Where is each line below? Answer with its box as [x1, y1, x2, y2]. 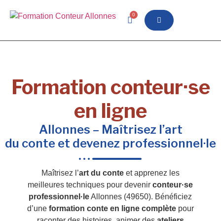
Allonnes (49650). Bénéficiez [89, 192, 192, 201]
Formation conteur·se [11, 75, 210, 99]
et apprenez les [123, 169, 180, 177]
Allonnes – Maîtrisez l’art [38, 122, 183, 137]
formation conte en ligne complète [48, 204, 176, 213]
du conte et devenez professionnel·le [5, 136, 216, 150]
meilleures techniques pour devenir [28, 181, 153, 189]
